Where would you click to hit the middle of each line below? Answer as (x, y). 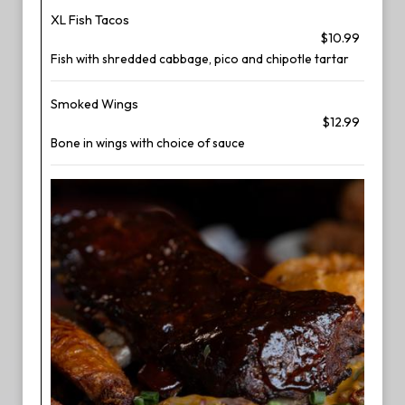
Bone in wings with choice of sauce (148, 143)
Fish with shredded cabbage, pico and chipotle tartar (200, 59)
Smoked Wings (94, 104)
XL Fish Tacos (90, 20)
